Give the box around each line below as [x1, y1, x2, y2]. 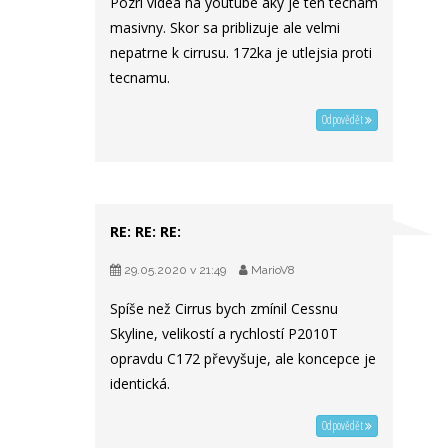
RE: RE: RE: [110, 222, 181, 242]
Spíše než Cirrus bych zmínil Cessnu [110, 299, 338, 319]
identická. [110, 374, 170, 394]
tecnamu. [110, 68, 170, 88]
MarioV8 [248, 263, 295, 278]
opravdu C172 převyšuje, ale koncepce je [110, 349, 376, 369]
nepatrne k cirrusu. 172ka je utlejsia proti [110, 43, 372, 63]
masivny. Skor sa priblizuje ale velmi [110, 18, 340, 38]
